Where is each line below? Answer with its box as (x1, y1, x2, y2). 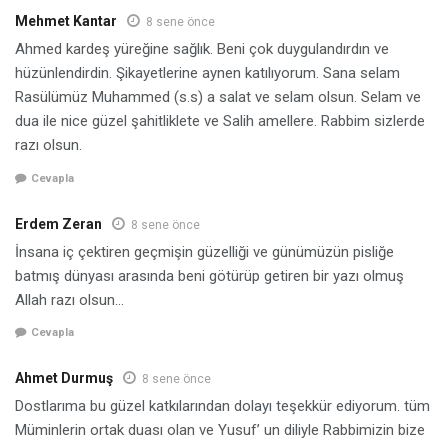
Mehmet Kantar (15, 13, 117, 30)
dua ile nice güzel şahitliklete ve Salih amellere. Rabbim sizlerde (15, 112, 425, 131)
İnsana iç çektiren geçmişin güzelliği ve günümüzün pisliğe (15, 242, 394, 261)
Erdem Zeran (15, 215, 102, 232)
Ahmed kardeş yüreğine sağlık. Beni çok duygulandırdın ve (15, 40, 389, 59)
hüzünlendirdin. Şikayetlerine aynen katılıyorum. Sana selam (15, 64, 400, 83)
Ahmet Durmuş (15, 370, 113, 387)
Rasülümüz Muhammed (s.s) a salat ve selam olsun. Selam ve (15, 88, 421, 107)
